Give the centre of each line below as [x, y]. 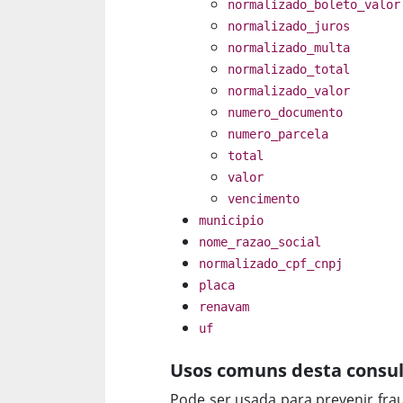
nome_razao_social [260, 242]
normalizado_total [289, 70]
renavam [224, 307]
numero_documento [285, 113]
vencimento [264, 199]
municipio [231, 221]
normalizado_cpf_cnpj [271, 264]
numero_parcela [278, 134]
